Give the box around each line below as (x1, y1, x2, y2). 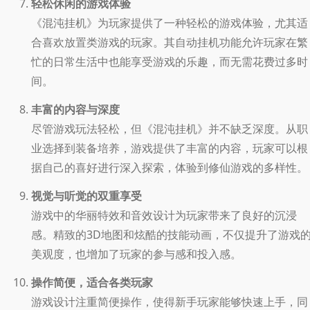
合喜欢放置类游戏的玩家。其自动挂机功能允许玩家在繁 (31, 34, 308, 50)
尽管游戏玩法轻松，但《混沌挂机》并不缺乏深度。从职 (31, 120, 308, 136)
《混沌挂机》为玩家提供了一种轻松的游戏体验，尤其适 (31, 15, 308, 30)
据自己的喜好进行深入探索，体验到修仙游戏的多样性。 (31, 159, 308, 175)
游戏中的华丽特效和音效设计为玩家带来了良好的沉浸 (31, 207, 297, 223)
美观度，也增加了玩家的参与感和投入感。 (31, 246, 241, 262)
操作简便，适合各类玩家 (31, 274, 153, 290)
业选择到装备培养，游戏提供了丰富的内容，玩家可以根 (31, 140, 308, 156)
